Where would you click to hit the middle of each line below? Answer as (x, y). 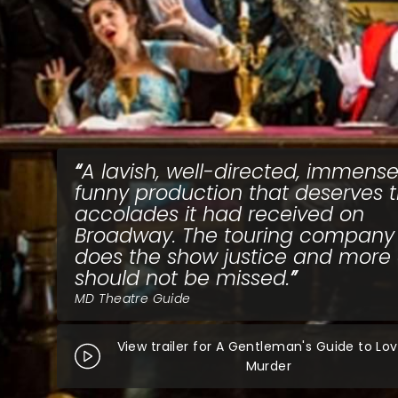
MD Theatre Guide (133, 298)
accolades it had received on (219, 214)
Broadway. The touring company (235, 235)
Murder (269, 366)
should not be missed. (182, 278)
